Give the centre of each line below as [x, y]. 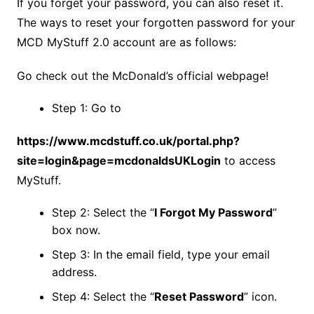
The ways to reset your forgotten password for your [156, 22]
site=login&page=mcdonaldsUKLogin [118, 160]
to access [248, 160]
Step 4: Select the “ [103, 296]
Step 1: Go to [86, 108]
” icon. [260, 296]
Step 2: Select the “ [103, 212]
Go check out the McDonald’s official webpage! [142, 75]
